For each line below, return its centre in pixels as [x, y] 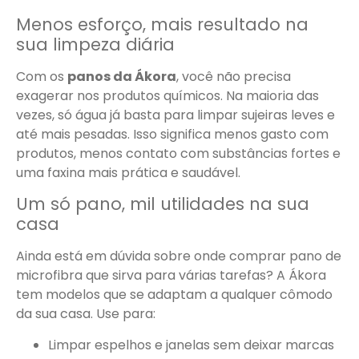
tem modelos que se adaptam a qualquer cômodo [174, 295]
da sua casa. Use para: [86, 314]
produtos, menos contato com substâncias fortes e [178, 153]
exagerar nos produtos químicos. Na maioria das [167, 95]
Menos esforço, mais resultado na [162, 24]
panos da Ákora [122, 76]
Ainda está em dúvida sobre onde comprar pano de [179, 256]
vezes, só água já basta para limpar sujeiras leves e [175, 115]
